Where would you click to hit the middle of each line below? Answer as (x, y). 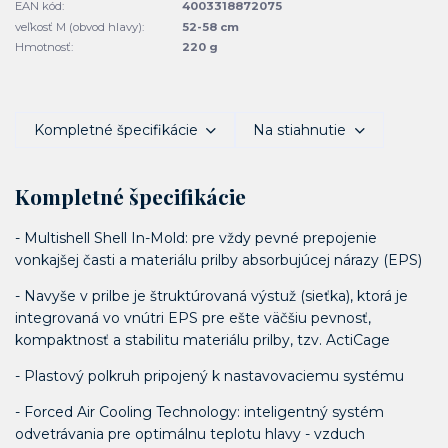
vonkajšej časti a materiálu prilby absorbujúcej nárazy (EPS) (218, 259)
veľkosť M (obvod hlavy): (79, 26)
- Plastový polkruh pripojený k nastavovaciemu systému (209, 375)
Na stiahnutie (300, 129)
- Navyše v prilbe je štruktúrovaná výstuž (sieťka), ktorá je (211, 295)
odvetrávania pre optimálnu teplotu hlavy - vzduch (190, 433)
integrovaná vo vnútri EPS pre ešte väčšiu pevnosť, (193, 317)
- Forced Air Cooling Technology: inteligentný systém (199, 411)
